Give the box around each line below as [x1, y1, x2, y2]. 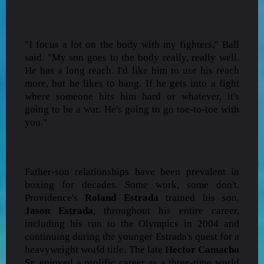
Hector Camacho [164, 243, 240, 255]
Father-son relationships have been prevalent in [25, 166, 239, 177]
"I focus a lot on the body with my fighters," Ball [25, 38, 239, 50]
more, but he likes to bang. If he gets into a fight [25, 77, 239, 89]
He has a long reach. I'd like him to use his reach [25, 64, 239, 76]
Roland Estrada [85, 192, 159, 203]
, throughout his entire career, [93, 204, 239, 216]
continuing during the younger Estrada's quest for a [25, 230, 239, 242]
